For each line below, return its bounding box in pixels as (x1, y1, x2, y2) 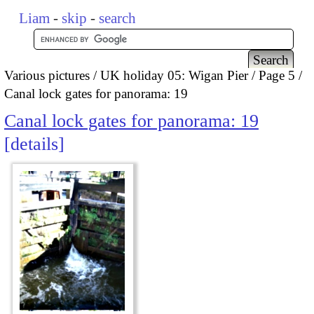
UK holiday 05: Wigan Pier (100, 67, 248, 83)
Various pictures (4, 67, 90, 83)
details (11, 134, 58, 155)
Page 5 (259, 67, 295, 83)
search (99, 10, 137, 27)
